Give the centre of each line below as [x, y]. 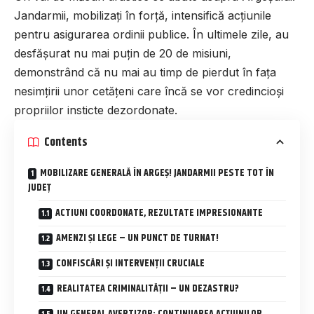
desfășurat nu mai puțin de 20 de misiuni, [123, 53]
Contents [66, 142]
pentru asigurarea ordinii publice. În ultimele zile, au [151, 34]
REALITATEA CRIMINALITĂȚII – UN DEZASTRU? [148, 289]
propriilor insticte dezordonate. [96, 110]
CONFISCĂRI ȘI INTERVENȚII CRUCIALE [130, 264]
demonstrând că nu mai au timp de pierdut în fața [145, 72]
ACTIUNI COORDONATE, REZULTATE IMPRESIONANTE [159, 213]
